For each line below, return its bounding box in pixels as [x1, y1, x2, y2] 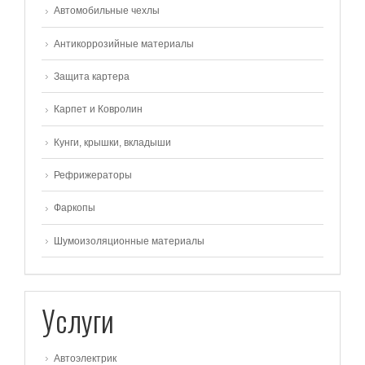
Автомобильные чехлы [54, 5, 160, 17]
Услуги [42, 297, 114, 341]
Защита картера [54, 71, 130, 83]
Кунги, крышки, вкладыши [54, 136, 171, 148]
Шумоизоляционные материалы [54, 235, 204, 247]
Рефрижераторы [54, 169, 132, 182]
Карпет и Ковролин [54, 103, 143, 116]
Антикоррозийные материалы [54, 37, 194, 50]
